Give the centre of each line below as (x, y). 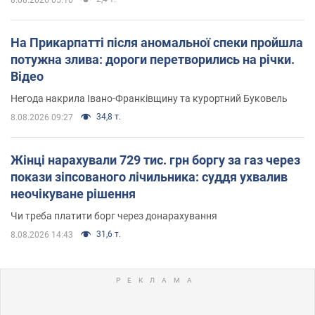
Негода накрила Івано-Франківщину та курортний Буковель (149, 98)
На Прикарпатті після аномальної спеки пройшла (157, 42)
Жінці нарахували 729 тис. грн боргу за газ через (155, 160)
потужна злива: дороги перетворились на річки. (153, 59)
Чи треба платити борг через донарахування (114, 216)
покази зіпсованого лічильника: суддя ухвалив (149, 176)
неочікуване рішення (73, 193)
